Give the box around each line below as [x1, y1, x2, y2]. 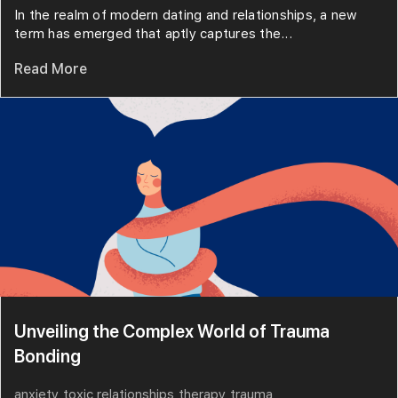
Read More [14, 60, 87, 78]
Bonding [14, 346, 81, 368]
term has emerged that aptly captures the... [14, 26, 292, 43]
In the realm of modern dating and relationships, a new [14, 7, 358, 24]
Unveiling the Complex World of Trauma [14, 321, 330, 343]
